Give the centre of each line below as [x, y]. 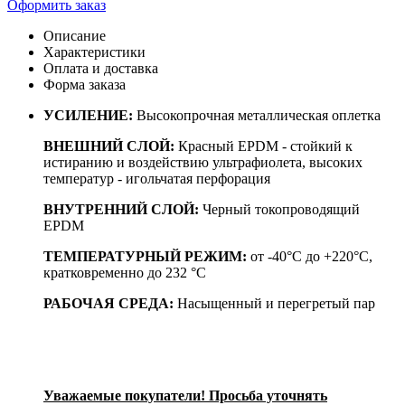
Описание [75, 35]
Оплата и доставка [101, 68]
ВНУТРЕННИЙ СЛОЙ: [121, 209]
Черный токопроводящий [279, 209]
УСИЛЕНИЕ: [88, 115]
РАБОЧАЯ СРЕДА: [108, 303]
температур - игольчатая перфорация [157, 178]
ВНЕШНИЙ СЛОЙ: [109, 146]
